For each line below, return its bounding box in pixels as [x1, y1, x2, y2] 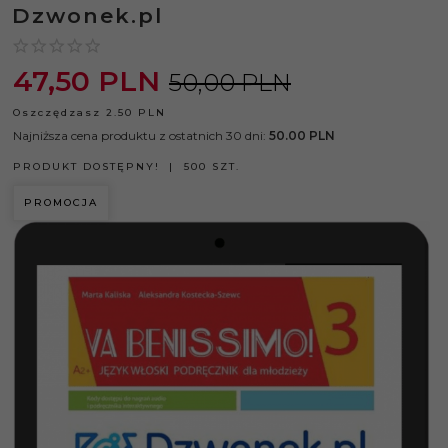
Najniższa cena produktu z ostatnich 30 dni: [13, 128, 269, 143]
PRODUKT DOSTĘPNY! [13, 160, 160, 173]
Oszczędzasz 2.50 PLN [13, 106, 166, 119]
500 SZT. [184, 160, 240, 173]
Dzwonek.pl [12, 3, 163, 28]
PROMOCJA [24, 196, 98, 209]
